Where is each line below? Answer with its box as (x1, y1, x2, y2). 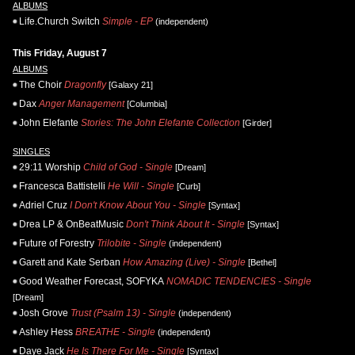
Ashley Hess (19, 326, 73, 338)
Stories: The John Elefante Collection (81, 117, 240, 129)
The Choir (19, 79, 62, 91)
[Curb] (174, 181, 200, 192)
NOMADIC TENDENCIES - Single (166, 276, 311, 288)
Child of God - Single (83, 162, 173, 174)
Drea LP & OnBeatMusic (19, 219, 124, 231)
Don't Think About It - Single (126, 219, 245, 231)
